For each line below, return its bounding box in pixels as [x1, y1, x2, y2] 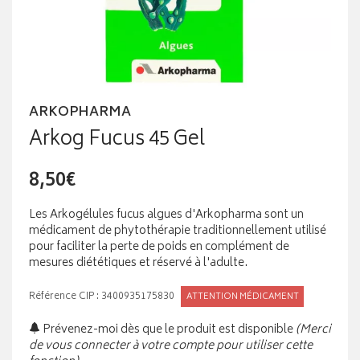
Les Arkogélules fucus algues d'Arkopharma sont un [29, 205, 304, 226]
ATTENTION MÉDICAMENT [186, 289, 299, 305]
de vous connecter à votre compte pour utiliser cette [29, 336, 313, 357]
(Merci [296, 320, 331, 341]
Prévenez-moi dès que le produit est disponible [40, 320, 293, 341]
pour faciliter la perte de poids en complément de [29, 237, 289, 258]
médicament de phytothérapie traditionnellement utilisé [29, 221, 326, 242]
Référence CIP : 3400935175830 [29, 288, 174, 306]
